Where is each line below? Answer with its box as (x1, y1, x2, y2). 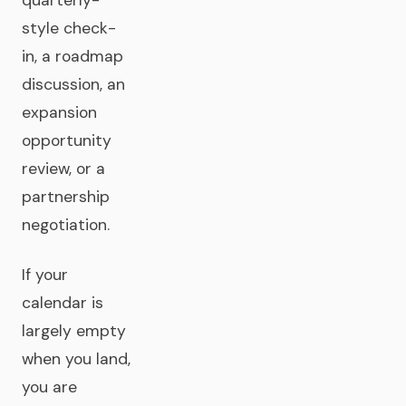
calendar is (22, 293, 103, 313)
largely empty (22, 321, 126, 341)
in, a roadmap (22, 46, 123, 66)
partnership (22, 187, 110, 207)
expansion (22, 102, 97, 122)
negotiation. (22, 215, 110, 235)
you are (22, 377, 77, 397)
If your (22, 265, 68, 285)
